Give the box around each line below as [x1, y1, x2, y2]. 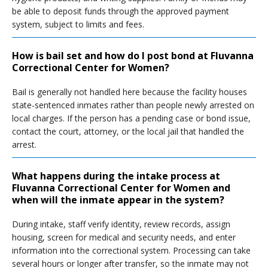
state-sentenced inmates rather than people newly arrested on [12, 99, 254, 111]
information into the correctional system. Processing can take [12, 245, 251, 256]
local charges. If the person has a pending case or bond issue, [12, 112, 251, 124]
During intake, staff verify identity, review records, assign [12, 218, 230, 230]
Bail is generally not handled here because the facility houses [12, 86, 247, 98]
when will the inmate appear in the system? [12, 193, 224, 206]
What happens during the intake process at [12, 169, 220, 182]
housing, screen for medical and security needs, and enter [12, 232, 236, 243]
